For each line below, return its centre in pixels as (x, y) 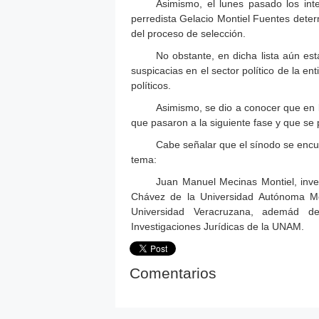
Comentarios (173, 273)
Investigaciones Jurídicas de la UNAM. (218, 226)
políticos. (151, 85)
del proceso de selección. (188, 33)
